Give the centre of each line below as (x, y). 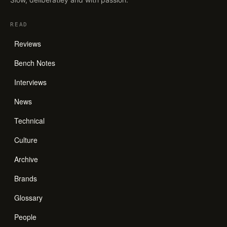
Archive (26, 159)
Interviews (30, 82)
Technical (29, 121)
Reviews (28, 44)
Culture (26, 140)
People (25, 217)
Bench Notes (35, 63)
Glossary (28, 198)
